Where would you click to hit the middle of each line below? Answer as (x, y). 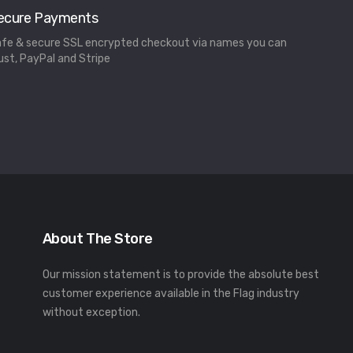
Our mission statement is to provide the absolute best (180, 275)
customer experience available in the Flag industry (171, 294)
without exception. (91, 313)
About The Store (98, 239)
